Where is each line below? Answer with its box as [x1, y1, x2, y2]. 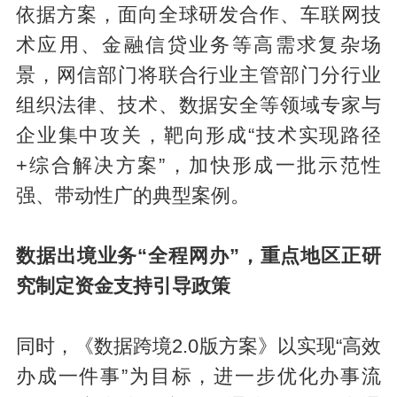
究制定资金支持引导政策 [15, 276, 230, 298]
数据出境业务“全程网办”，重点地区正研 [15, 245, 382, 268]
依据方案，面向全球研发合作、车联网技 [15, 4, 382, 27]
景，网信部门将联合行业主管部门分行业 [15, 65, 382, 87]
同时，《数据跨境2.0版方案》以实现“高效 [15, 336, 382, 358]
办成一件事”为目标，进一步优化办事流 [15, 366, 382, 388]
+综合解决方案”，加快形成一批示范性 [15, 155, 382, 177]
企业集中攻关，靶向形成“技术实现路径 [15, 125, 382, 147]
